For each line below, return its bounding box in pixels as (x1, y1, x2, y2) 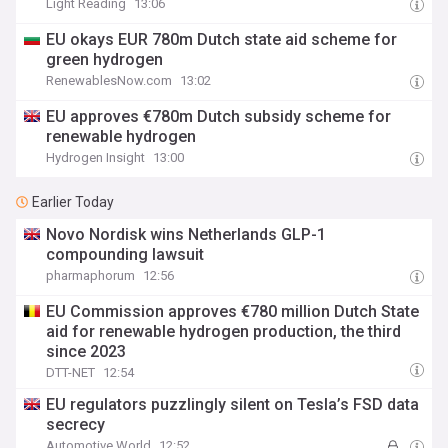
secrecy (46, 415, 106, 434)
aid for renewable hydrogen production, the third (46, 322, 402, 341)
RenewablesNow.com (46, 73, 173, 88)
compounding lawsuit (46, 245, 205, 264)
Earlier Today (32, 194, 114, 210)
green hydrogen (46, 50, 164, 69)
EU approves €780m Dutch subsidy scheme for (46, 107, 392, 126)
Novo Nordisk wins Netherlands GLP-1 (46, 225, 327, 244)
